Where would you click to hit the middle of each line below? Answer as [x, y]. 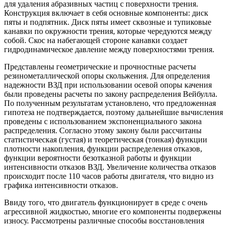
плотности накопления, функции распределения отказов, [103, 148]
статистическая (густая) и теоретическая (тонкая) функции [106, 139]
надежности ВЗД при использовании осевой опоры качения [108, 85]
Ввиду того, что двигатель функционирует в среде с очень [106, 202]
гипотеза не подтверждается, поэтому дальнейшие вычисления [113, 112]
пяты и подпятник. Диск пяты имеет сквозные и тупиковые [108, 22]
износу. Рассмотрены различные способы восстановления [104, 220]
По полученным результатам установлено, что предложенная [110, 103]
